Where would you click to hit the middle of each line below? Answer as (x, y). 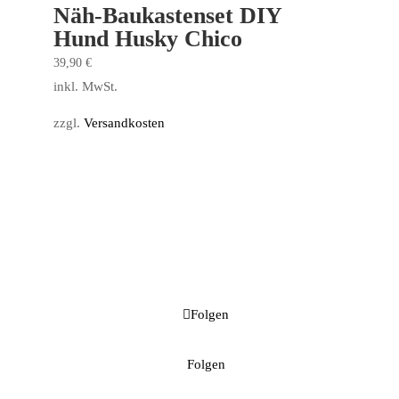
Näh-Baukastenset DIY (167, 15)
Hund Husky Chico (147, 38)
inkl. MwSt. (85, 86)
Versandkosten (124, 122)
